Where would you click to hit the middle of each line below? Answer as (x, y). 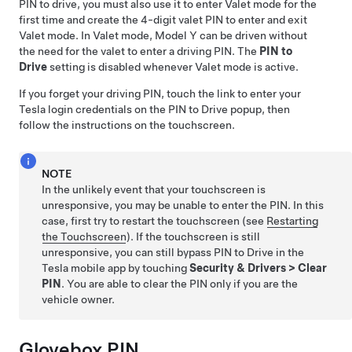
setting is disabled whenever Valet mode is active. (173, 67)
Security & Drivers (238, 268)
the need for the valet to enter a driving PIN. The (139, 51)
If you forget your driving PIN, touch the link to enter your (160, 93)
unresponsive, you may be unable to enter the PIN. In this (183, 205)
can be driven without (252, 35)
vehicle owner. (79, 299)
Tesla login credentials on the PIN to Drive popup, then (154, 109)
